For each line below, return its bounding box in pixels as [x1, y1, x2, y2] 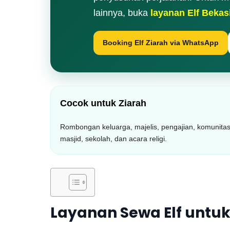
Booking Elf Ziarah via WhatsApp [103, 39, 219, 47]
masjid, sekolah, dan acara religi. [60, 135, 167, 143]
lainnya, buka [93, 8, 148, 18]
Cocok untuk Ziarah [60, 98, 146, 108]
